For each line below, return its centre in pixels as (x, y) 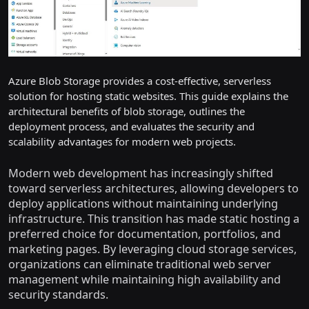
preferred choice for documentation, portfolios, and (144, 233)
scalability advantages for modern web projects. (122, 141)
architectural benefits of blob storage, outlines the (127, 111)
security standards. (58, 294)
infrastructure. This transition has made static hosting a (154, 218)
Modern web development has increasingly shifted (141, 173)
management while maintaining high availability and (144, 279)
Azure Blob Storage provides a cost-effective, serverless (140, 80)
